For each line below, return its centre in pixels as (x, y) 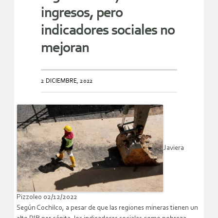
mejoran (65, 48)
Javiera (174, 148)
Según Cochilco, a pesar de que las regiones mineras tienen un (107, 208)
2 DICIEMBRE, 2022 (67, 81)
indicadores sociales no (108, 31)
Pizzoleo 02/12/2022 (47, 198)
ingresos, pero (82, 13)
